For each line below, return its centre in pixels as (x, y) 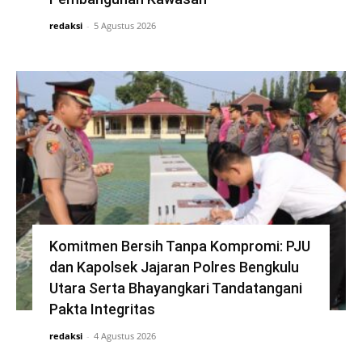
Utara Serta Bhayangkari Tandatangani (175, 288)
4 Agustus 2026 (124, 335)
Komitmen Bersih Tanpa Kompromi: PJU (179, 246)
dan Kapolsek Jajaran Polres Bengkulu (174, 267)
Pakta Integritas (102, 309)
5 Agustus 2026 (124, 25)
